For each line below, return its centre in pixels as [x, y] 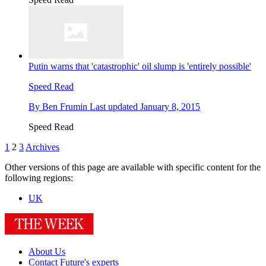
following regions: [39, 178]
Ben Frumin [65, 107]
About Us [47, 252]
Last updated [115, 107]
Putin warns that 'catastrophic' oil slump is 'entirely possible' [140, 66]
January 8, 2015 [170, 107]
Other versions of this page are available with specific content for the [133, 167]
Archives [42, 147]
